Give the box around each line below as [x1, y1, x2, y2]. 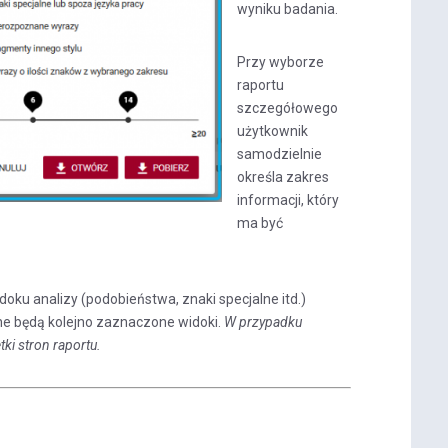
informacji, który [237, 191, 340, 208]
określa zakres [237, 168, 330, 185]
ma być [237, 214, 284, 231]
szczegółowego [237, 99, 339, 116]
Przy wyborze [237, 53, 325, 70]
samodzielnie [237, 145, 323, 162]
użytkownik [237, 122, 309, 139]
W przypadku [224, 313, 303, 330]
